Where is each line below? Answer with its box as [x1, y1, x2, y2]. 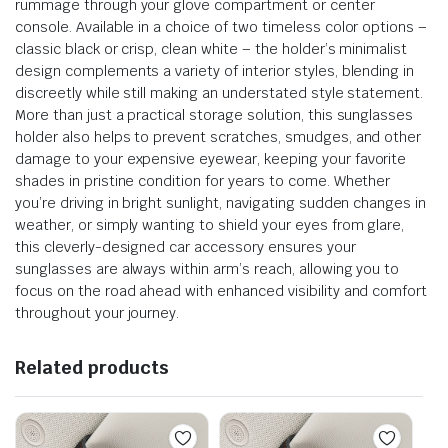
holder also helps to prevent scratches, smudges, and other [15, 127, 422, 146]
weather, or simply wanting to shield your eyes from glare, [15, 215, 405, 234]
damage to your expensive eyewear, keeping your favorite [15, 149, 407, 168]
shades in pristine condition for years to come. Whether [15, 171, 391, 190]
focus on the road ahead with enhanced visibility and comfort [15, 281, 428, 300]
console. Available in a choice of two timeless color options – [15, 17, 428, 36]
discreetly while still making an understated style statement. [15, 83, 424, 102]
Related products [15, 355, 169, 379]
